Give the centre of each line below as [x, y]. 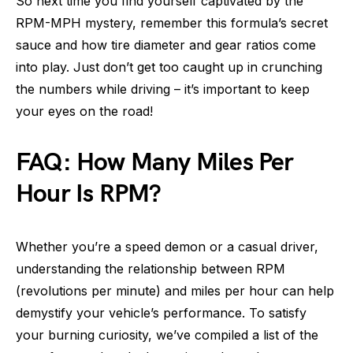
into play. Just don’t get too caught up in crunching [169, 67]
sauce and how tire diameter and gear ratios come [166, 45]
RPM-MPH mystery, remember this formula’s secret [172, 23]
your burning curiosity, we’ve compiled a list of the [167, 335]
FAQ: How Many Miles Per [155, 163]
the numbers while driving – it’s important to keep [163, 89]
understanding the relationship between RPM [150, 269]
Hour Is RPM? [89, 194]
